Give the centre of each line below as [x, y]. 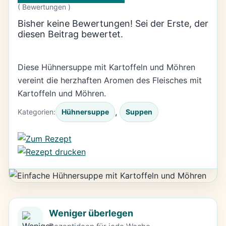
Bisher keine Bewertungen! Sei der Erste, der [113, 24]
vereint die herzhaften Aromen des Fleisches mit [109, 80]
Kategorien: [36, 112]
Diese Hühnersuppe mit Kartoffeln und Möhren [106, 67]
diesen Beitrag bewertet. [70, 34]
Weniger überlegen [91, 213]
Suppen [139, 112]
